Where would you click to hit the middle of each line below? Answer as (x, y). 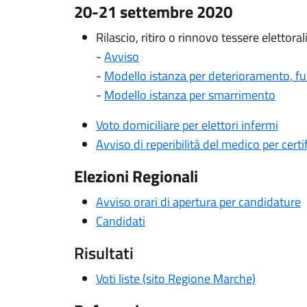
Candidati (121, 221)
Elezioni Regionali (136, 176)
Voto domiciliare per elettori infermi (187, 125)
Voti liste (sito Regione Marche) (176, 279)
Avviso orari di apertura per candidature (198, 202)
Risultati (104, 253)
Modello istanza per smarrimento (190, 95)
